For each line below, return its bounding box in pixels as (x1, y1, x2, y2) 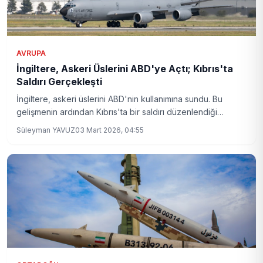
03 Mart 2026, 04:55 (75, 126, 144, 134)
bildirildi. (16, 120, 48, 130)
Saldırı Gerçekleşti (16, 76, 102, 87)
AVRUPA (16, 49, 46, 58)
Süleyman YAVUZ (16, 126, 75, 134)
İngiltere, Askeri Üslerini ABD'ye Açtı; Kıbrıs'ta (16, 63, 233, 75)
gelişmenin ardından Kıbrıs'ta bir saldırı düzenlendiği (16, 107, 217, 117)
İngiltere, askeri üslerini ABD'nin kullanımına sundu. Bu (16, 94, 222, 104)
